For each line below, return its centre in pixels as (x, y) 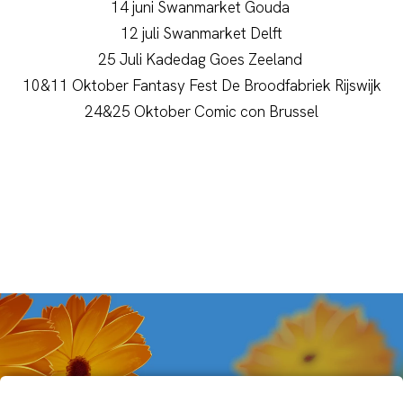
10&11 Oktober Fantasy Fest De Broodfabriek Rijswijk (201, 86)
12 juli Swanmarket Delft (201, 34)
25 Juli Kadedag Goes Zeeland (201, 60)
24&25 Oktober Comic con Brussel (201, 112)
